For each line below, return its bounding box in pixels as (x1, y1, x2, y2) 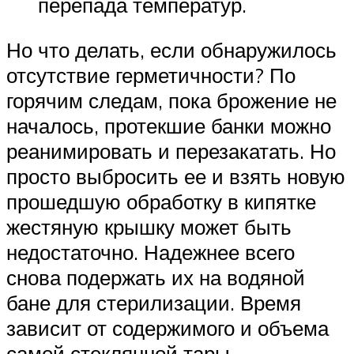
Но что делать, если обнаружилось (6, 37, 337, 63)
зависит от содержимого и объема (6, 315, 329, 341)
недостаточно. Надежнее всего (6, 239, 295, 265)
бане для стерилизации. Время (6, 290, 301, 316)
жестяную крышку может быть (6, 214, 292, 240)
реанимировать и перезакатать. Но (6, 138, 336, 164)
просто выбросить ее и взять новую (6, 164, 345, 190)
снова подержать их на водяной (6, 265, 305, 291)
